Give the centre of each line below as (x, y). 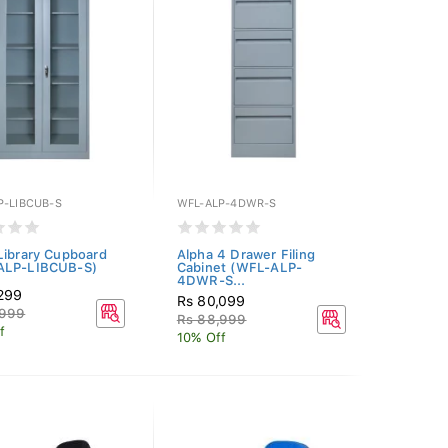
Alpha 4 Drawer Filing (245, 254)
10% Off (201, 337)
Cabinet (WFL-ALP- (239, 267)
